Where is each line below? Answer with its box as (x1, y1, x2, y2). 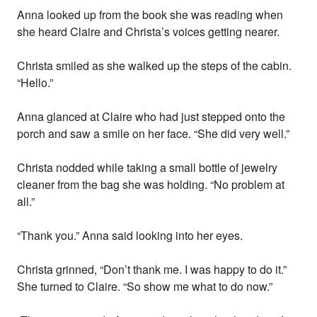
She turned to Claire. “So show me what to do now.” (17, 278, 273, 295)
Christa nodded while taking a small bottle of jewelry (17, 159, 278, 176)
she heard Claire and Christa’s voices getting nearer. (17, 23, 280, 40)
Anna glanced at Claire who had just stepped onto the (17, 108, 286, 125)
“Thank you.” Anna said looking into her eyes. (17, 227, 243, 244)
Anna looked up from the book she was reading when (17, 6, 284, 23)
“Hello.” (17, 74, 54, 91)
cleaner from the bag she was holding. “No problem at (17, 176, 285, 193)
